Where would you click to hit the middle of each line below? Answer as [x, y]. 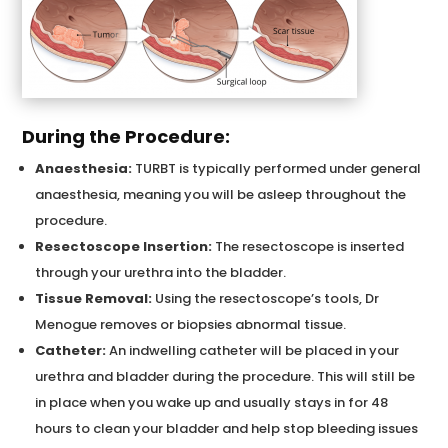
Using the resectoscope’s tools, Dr [266, 298]
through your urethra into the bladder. [161, 272]
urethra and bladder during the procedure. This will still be [225, 376]
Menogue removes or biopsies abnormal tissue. [191, 324]
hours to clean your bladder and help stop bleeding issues [227, 428]
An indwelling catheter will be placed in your [253, 350]
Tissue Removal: [94, 298]
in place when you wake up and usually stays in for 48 [212, 402]
